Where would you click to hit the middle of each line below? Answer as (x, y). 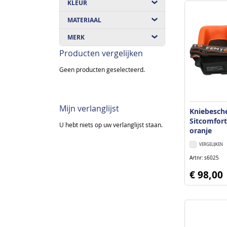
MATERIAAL (84, 20)
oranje (201, 130)
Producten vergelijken (101, 53)
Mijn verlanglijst (89, 108)
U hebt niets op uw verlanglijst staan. (111, 125)
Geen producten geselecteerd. (102, 69)
